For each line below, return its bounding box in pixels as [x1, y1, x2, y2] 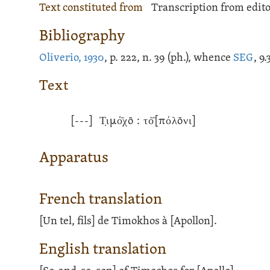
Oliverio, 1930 [39, 51, 104, 65]
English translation [39, 240, 167, 259]
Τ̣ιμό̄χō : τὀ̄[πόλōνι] [96, 115, 197, 129]
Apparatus [39, 148, 109, 168]
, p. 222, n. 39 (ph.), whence [104, 51, 234, 65]
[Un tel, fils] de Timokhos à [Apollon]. [39, 214, 218, 228]
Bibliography [39, 27, 125, 46]
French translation [39, 190, 163, 209]
